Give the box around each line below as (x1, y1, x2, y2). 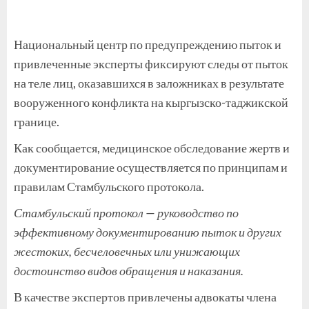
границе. (14, 113, 59, 129)
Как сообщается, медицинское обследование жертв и (14, 139, 290, 155)
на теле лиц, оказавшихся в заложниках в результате (14, 74, 284, 90)
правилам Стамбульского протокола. (14, 178, 204, 194)
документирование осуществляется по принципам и (14, 159, 288, 175)
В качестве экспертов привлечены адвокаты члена (14, 288, 277, 304)
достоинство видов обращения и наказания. (14, 262, 243, 278)
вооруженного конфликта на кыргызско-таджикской (14, 94, 288, 110)
